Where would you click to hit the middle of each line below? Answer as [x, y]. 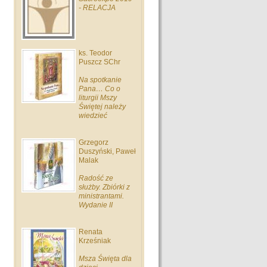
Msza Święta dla [105, 259]
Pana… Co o [100, 89]
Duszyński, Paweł [107, 151]
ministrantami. [101, 196]
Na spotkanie [100, 80]
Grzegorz [94, 142]
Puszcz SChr [100, 62]
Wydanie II [96, 205]
